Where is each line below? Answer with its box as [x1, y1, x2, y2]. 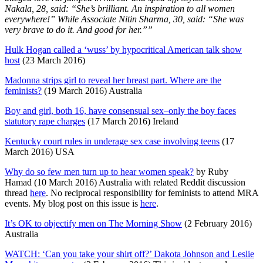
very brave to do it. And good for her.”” [5, 24, 153, 35]
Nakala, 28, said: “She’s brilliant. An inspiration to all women [5, 3, 235, 14]
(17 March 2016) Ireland [85, 116, 178, 126]
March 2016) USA [5, 146, 75, 157]
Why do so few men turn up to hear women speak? [5, 166, 194, 177]
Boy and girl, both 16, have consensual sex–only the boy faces [5, 105, 236, 116]
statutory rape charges [5, 116, 85, 126]
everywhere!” [5, 14, 58, 24]
